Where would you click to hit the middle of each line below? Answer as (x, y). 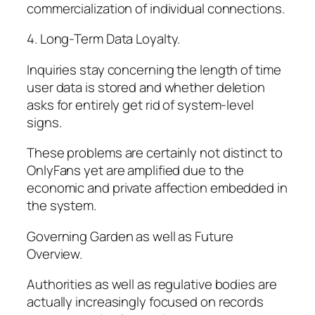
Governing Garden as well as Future (130, 236)
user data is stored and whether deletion (146, 87)
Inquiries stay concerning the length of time (154, 69)
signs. (44, 122)
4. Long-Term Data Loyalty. (104, 39)
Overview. (55, 253)
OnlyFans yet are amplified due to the (136, 171)
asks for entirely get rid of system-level (140, 104)
